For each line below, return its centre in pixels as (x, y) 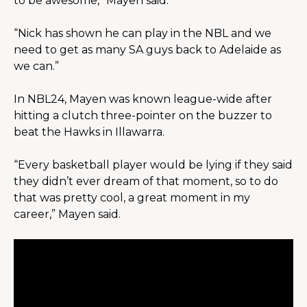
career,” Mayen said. (67, 214)
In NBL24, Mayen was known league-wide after (143, 99)
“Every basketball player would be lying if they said (153, 165)
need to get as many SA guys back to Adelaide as (147, 50)
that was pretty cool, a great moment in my (132, 198)
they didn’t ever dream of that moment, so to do (146, 182)
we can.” (36, 66)
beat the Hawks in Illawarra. (89, 132)
